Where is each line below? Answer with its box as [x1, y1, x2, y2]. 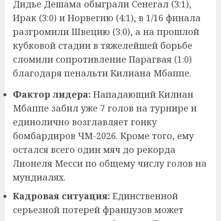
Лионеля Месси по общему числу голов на [13, 157, 207, 169]
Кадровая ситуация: [13, 189, 110, 202]
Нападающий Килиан [91, 88, 193, 100]
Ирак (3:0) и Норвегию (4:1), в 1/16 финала [13, 11, 201, 24]
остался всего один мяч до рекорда [13, 143, 176, 155]
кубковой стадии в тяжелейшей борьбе [13, 39, 192, 51]
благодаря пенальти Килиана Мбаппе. [13, 67, 191, 79]
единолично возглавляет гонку [13, 115, 157, 128]
